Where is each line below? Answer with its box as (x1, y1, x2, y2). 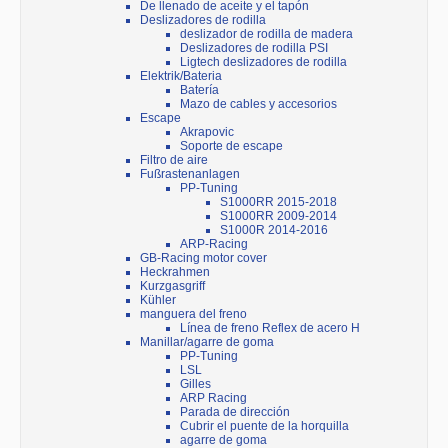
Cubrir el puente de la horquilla (180, 419, 349, 434)
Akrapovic (180, 125, 234, 140)
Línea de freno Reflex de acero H (180, 321, 360, 336)
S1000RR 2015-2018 (220, 195, 337, 210)
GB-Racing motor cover (140, 251, 267, 266)
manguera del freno (140, 307, 247, 322)
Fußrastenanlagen (140, 167, 240, 182)
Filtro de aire (140, 153, 208, 168)
